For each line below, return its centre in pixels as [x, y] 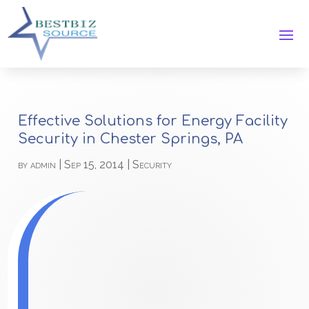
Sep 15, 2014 [94, 165]
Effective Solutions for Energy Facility [153, 121]
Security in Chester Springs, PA [131, 139]
